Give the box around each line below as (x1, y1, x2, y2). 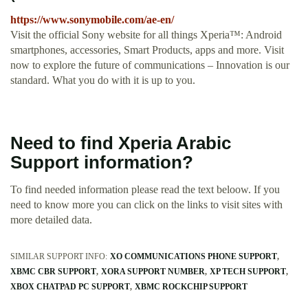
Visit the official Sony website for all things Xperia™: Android (10, 29, 282, 41)
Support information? (10, 153, 193, 173)
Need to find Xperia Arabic (10, 133, 231, 153)
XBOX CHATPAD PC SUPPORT (10, 282, 130, 292)
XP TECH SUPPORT (210, 267, 286, 277)
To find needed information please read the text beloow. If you (10, 184, 280, 196)
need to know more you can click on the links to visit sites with (10, 199, 283, 211)
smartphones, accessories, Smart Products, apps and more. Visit (10, 44, 284, 56)
